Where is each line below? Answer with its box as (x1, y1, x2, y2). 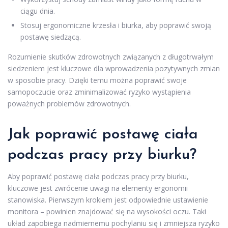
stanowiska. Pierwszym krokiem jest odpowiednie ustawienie (8, 194, 208, 205)
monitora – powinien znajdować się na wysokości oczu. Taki (8, 206, 206, 216)
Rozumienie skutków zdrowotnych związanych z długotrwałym (8, 51, 214, 62)
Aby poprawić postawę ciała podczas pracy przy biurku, (8, 171, 189, 181)
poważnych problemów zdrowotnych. (8, 98, 131, 108)
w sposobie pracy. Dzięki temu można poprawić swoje (8, 75, 187, 85)
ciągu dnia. (20, 6, 55, 16)
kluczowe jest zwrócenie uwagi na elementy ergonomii (8, 183, 188, 193)
